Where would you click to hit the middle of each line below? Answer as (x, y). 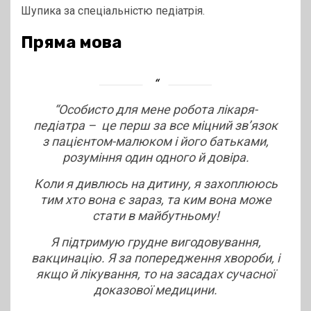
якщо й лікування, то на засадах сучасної (155, 274)
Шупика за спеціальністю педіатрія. (113, 11)
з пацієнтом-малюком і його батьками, (155, 142)
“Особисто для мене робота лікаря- (155, 110)
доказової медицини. (155, 290)
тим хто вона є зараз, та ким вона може (155, 200)
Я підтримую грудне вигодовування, (155, 242)
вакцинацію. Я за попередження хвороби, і (155, 258)
